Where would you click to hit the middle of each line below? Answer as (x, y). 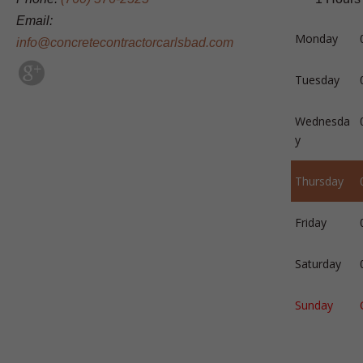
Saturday (318, 264)
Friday (311, 222)
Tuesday (318, 80)
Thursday (320, 181)
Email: (34, 21)
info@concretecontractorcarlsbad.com (125, 43)
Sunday (314, 305)
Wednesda (323, 121)
